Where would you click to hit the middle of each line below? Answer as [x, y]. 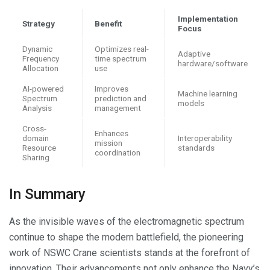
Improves [111, 89]
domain [36, 138]
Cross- [34, 129]
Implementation [208, 19]
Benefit [108, 24]
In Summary [47, 194]
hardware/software [213, 64]
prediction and [121, 99]
